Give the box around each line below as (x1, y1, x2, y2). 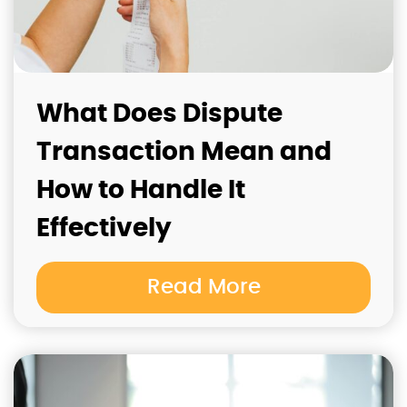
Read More (146, 276, 261, 299)
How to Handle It (36, 178, 245, 204)
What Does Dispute (36, 102, 283, 128)
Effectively (36, 216, 172, 243)
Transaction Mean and (36, 140, 332, 166)
